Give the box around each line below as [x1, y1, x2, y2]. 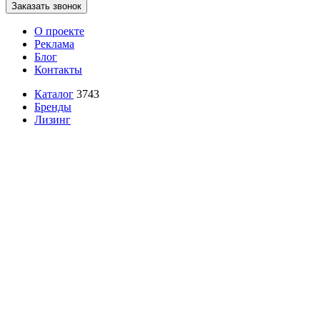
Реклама [34, 38, 74, 50]
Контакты [34, 64, 82, 76]
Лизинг [34, 114, 71, 126]
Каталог [34, 88, 74, 100]
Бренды [34, 101, 71, 113]
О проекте [34, 25, 84, 37]
